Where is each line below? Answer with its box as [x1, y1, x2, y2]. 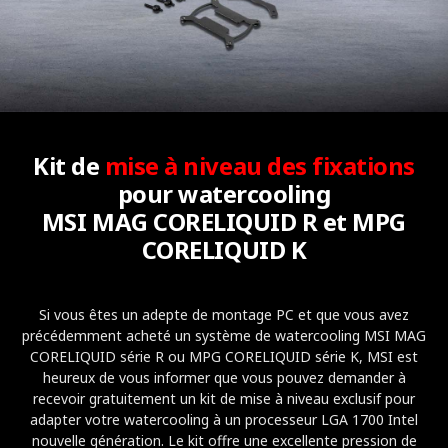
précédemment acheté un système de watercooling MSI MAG [22, 326, 426, 345]
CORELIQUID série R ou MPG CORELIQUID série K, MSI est [30, 347, 418, 366]
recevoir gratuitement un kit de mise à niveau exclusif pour [33, 389, 415, 408]
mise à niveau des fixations [104, 149, 415, 182]
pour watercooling [117, 177, 331, 210]
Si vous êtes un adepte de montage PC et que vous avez [39, 305, 409, 324]
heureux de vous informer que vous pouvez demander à [42, 368, 406, 387]
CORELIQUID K [141, 233, 307, 266]
